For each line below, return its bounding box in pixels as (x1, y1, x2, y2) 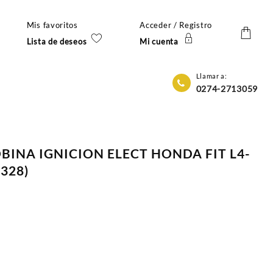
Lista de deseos (26, 36, 87, 46)
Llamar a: (196, 72, 227, 80)
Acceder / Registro (140, 19, 212, 30)
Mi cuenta (140, 36, 179, 46)
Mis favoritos (26, 19, 78, 30)
